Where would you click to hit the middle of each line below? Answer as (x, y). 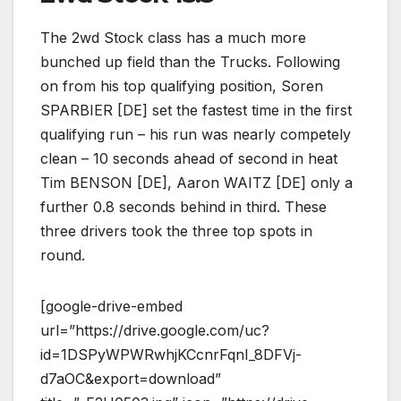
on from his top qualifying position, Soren (182, 85)
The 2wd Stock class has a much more (173, 37)
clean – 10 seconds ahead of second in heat (189, 158)
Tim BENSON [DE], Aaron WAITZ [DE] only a (196, 182)
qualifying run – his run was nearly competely (196, 134)
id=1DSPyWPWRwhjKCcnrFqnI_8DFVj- (171, 354)
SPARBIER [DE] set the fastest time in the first (196, 110)
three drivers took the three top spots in (176, 230)
